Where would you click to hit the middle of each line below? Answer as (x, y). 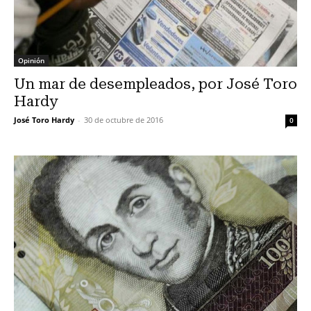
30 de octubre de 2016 (124, 120)
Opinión (31, 61)
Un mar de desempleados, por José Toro (155, 84)
